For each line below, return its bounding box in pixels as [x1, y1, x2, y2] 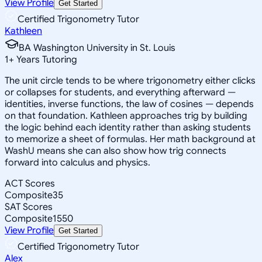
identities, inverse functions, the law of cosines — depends [5, 98, 254, 110]
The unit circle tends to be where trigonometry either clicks [5, 74, 256, 87]
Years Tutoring [14, 53, 77, 65]
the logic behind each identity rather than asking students [5, 121, 251, 133]
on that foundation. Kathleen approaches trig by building [5, 109, 247, 122]
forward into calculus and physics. [5, 156, 150, 168]
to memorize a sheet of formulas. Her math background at [5, 133, 256, 145]
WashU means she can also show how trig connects [5, 144, 226, 157]
